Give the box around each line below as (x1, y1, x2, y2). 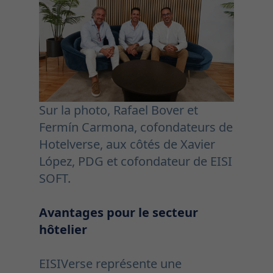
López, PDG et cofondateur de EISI (39, 153, 232, 170)
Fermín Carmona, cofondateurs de (39, 119, 233, 136)
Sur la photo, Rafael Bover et (39, 102, 198, 119)
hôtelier (39, 221, 87, 238)
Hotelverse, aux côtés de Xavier (39, 136, 215, 153)
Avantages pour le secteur (39, 204, 198, 221)
